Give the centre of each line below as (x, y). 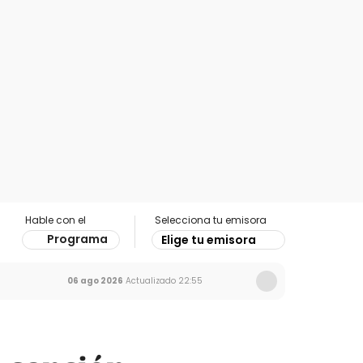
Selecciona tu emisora (211, 220)
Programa (77, 239)
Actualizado (149, 281)
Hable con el (56, 220)
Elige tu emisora (209, 240)
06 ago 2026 (95, 281)
